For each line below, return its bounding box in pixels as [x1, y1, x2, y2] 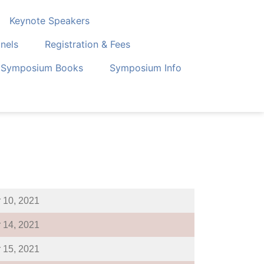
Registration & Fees [45, 38, 131, 50]
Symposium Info [110, 62, 182, 74]
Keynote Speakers [9, 15, 90, 27]
